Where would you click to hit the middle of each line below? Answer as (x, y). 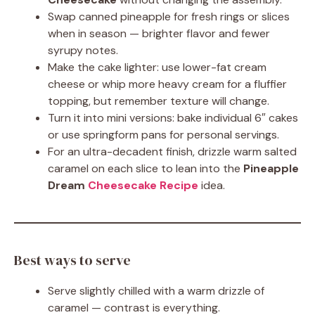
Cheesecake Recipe (143, 185)
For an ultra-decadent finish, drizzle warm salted (172, 152)
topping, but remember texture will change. (159, 101)
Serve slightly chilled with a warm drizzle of (156, 291)
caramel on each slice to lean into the (146, 168)
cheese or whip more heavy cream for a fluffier (167, 84)
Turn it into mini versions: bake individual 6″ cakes (173, 118)
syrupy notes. (83, 50)
